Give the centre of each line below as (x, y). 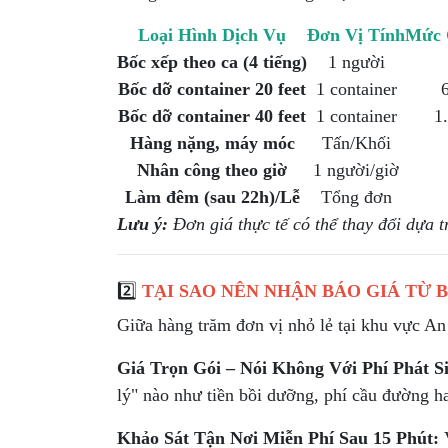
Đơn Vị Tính (356, 35)
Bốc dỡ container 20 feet (212, 89)
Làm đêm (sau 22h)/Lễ (212, 197)
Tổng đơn (356, 197)
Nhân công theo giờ (212, 170)
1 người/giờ (356, 170)
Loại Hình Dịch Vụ (212, 35)
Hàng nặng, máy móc (212, 143)
